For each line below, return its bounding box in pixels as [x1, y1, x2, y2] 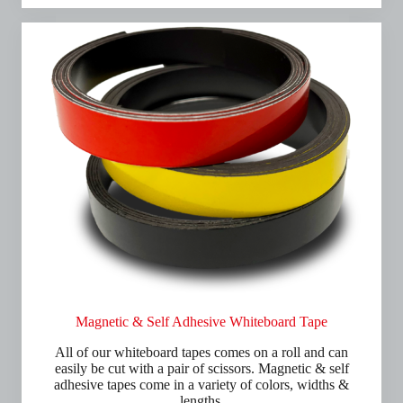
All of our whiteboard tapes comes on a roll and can [55, 345, 348, 360]
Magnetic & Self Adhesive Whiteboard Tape [76, 314, 327, 329]
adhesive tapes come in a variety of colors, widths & [54, 377, 349, 392]
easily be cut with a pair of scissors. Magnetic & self [54, 361, 349, 376]
